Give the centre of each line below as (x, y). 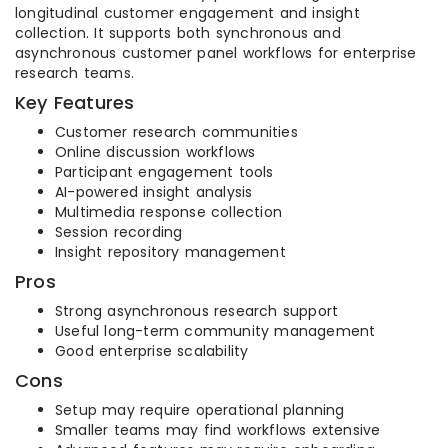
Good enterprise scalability (152, 351)
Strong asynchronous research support (197, 311)
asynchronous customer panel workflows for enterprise (216, 53)
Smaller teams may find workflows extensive (218, 430)
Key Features (75, 103)
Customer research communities (176, 132)
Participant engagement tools (164, 172)
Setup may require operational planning (200, 410)
